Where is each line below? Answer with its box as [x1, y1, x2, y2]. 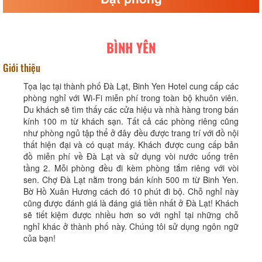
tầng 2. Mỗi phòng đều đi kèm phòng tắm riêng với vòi [23, 162, 239, 174]
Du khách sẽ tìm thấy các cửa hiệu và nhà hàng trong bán [23, 104, 239, 115]
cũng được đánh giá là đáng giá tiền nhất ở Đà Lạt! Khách [23, 197, 239, 209]
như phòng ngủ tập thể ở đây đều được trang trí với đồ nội [23, 127, 239, 139]
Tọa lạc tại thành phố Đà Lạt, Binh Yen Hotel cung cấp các [23, 80, 239, 92]
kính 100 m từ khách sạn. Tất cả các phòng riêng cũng [23, 115, 239, 127]
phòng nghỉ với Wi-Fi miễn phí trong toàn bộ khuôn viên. [23, 92, 239, 104]
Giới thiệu [3, 60, 40, 75]
